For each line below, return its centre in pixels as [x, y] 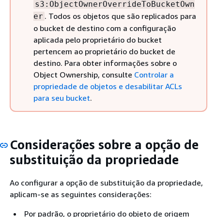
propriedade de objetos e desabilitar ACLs [108, 86]
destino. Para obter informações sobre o [105, 63]
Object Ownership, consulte [84, 75]
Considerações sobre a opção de [104, 145]
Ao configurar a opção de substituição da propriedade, [106, 182]
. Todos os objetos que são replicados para [120, 16]
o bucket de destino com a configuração [105, 28]
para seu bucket [62, 98]
